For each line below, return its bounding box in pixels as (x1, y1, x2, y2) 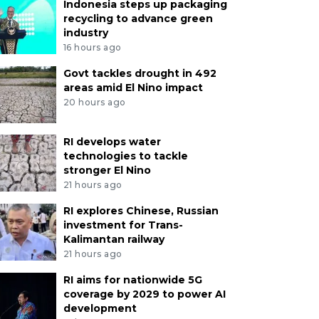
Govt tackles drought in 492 (63, 66, 216, 80)
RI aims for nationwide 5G (63, 273, 202, 286)
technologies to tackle (63, 149, 188, 162)
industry (63, 26, 108, 40)
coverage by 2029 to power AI (63, 287, 226, 300)
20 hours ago (63, 96, 126, 108)
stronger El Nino (63, 163, 151, 177)
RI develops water (63, 135, 161, 148)
